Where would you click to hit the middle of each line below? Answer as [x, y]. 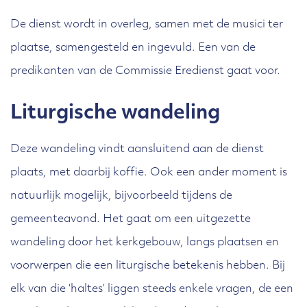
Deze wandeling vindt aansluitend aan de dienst [137, 149]
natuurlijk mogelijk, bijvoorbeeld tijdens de [121, 196]
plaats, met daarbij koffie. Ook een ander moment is [149, 173]
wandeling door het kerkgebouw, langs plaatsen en [145, 243]
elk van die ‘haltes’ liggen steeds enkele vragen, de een [152, 289]
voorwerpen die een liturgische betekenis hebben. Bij [148, 266]
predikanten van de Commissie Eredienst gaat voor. [145, 71]
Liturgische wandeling [115, 114]
